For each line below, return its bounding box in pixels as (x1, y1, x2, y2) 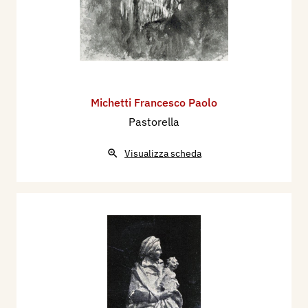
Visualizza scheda (124, 147, 201, 160)
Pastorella (129, 115, 179, 129)
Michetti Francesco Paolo (91, 96, 217, 110)
